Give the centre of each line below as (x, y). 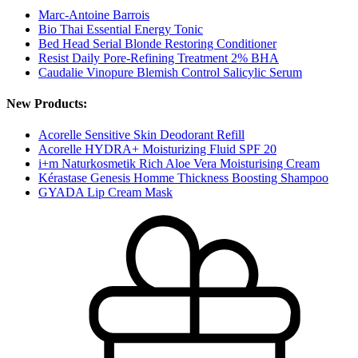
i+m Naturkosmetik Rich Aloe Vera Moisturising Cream (179, 164)
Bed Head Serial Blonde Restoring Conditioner (157, 43)
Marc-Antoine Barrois (94, 14)
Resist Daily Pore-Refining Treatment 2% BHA (159, 58)
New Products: (47, 103)
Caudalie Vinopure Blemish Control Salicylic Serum (170, 72)
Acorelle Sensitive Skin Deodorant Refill (141, 135)
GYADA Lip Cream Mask (105, 193)
